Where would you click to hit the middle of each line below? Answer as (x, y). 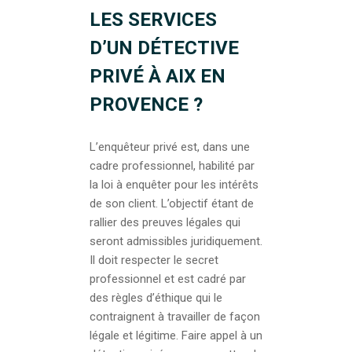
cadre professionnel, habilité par (172, 165)
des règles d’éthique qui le (156, 297)
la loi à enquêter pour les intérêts (174, 184)
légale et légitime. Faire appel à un (176, 335)
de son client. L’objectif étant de (172, 203)
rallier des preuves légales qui (165, 222)
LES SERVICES (153, 19)
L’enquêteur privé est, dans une (170, 147)
